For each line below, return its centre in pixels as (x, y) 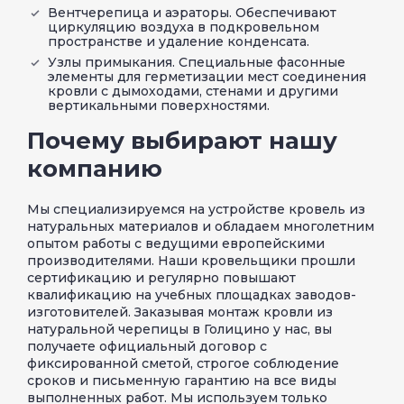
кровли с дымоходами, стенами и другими (193, 91)
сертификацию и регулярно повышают (161, 277)
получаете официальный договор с (147, 346)
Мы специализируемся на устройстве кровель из (196, 209)
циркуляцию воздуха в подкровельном (184, 27)
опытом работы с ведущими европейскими (176, 243)
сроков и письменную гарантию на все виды (182, 380)
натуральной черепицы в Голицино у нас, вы (179, 329)
